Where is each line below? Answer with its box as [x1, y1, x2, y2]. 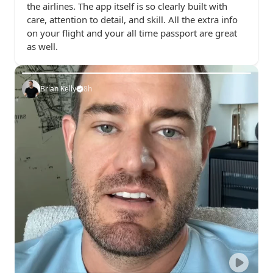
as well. [27, 40, 58, 52]
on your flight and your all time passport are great [27, 27, 237, 39]
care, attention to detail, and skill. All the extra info [27, 13, 238, 26]
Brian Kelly [40, 83, 76, 94]
